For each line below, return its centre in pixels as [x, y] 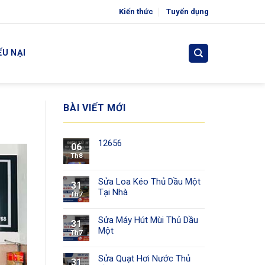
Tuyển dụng [188, 11]
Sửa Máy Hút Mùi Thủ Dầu [148, 220]
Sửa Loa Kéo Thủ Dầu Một [149, 181]
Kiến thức [136, 11]
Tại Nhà [113, 192]
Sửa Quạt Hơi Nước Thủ [144, 258]
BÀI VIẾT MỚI [95, 108]
